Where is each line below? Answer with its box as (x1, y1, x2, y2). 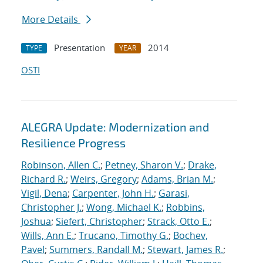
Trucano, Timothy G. (79, 229, 168, 242)
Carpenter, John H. (72, 187, 154, 200)
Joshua (21, 215, 51, 228)
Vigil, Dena (21, 187, 68, 200)
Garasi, (159, 187, 190, 200)
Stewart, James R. (147, 243, 223, 257)
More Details (22, 13, 80, 26)
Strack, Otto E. (147, 215, 210, 228)
